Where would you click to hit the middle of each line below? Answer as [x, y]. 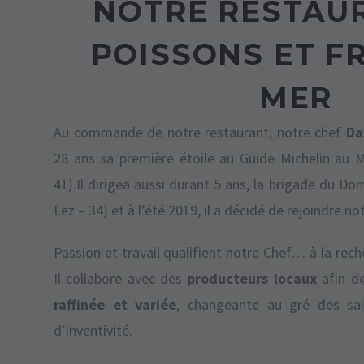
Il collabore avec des [121, 278]
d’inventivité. [93, 330]
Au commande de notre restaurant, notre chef [197, 132]
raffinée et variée [115, 304]
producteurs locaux [252, 278]
